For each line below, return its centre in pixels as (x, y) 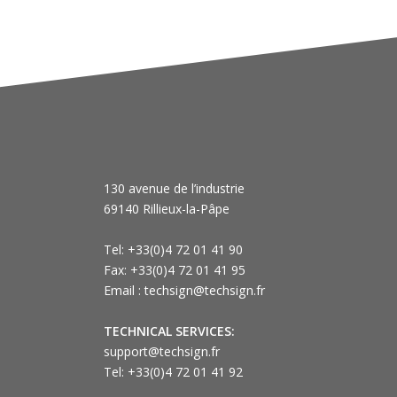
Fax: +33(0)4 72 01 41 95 (175, 269)
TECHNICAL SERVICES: (171, 331)
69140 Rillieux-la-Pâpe (167, 208)
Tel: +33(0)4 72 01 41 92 (173, 371)
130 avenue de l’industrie (174, 188)
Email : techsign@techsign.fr (184, 290)
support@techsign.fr (162, 351)
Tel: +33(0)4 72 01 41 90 (173, 249)
